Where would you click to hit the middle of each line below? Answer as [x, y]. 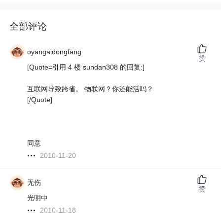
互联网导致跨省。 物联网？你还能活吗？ [91, 89]
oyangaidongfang [55, 52]
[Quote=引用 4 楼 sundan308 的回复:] [86, 67]
